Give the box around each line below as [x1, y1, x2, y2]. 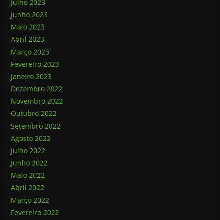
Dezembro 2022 [11, 83, 63, 93]
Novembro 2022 [11, 96, 63, 106]
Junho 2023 [11, 9, 48, 19]
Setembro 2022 [11, 121, 61, 131]
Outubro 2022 [11, 109, 57, 118]
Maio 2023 [11, 22, 45, 32]
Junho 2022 [11, 158, 48, 168]
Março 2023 [11, 47, 50, 56]
